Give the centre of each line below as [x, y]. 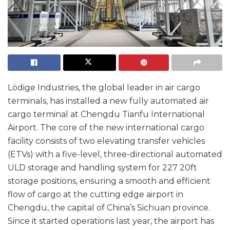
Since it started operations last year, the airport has [111, 221]
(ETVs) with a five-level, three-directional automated [115, 155]
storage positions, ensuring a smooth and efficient [109, 181]
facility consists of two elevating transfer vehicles [106, 141]
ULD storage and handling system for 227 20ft [102, 168]
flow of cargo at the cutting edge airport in [95, 195]
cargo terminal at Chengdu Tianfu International [106, 114]
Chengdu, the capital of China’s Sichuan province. [109, 208]
